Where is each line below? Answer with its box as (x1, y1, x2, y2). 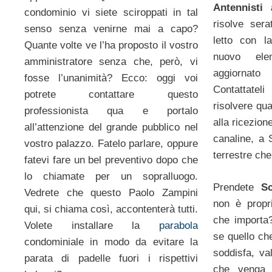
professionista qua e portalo (24, 104, 198, 117)
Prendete (212, 181, 261, 193)
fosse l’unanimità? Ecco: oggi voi (24, 72, 198, 84)
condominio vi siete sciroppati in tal (24, 6, 198, 18)
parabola (158, 219, 198, 231)
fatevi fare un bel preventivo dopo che (24, 154, 198, 166)
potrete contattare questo (24, 88, 198, 100)
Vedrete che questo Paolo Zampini (24, 186, 198, 199)
